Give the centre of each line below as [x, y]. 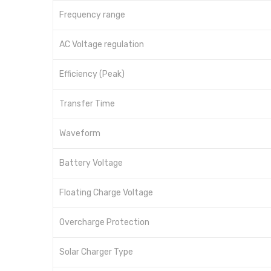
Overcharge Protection [104, 223]
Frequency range [92, 15]
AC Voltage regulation [102, 45]
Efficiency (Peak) [92, 74]
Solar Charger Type [96, 252]
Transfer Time [87, 104]
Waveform [80, 134]
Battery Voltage [91, 163]
